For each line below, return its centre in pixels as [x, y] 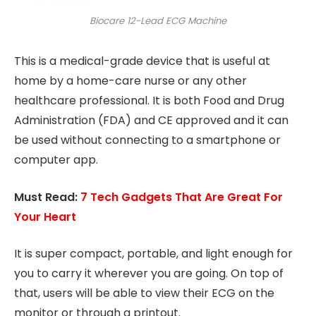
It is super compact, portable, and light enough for [153, 254]
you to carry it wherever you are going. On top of [149, 274]
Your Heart [47, 217]
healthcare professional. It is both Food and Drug [149, 101]
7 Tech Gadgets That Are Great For [182, 197]
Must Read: [47, 197]
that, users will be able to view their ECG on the [144, 293]
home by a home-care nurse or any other [130, 81]
